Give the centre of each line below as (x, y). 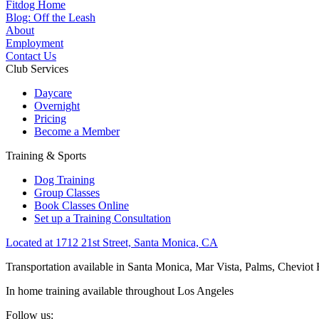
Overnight (57, 106)
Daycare (53, 93)
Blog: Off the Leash (51, 18)
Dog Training (64, 180)
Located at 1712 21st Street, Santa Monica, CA (112, 243)
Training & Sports (46, 156)
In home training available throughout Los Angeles (120, 291)
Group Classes (67, 193)
